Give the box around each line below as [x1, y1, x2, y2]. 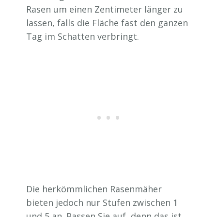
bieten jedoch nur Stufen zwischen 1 [26, 196, 178, 208]
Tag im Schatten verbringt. [26, 30, 139, 42]
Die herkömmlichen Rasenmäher [26, 183, 162, 195]
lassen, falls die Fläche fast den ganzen [26, 16, 188, 29]
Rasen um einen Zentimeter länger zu [26, 3, 183, 15]
